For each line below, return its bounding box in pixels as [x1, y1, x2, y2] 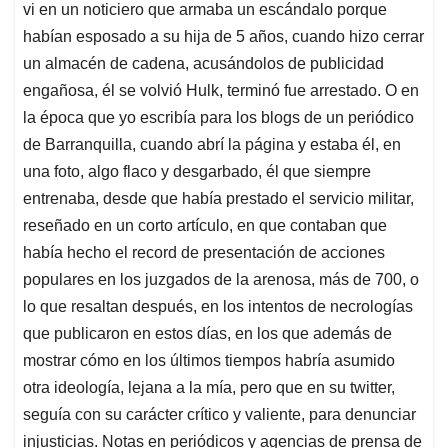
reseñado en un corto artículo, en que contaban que [23, 217, 387, 235]
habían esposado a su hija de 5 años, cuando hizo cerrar [23, 28, 424, 46]
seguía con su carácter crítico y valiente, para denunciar [23, 406, 416, 424]
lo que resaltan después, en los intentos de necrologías [23, 298, 413, 316]
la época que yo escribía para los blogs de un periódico [23, 109, 414, 127]
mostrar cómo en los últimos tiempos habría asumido [23, 352, 395, 370]
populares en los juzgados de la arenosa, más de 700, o [23, 271, 419, 289]
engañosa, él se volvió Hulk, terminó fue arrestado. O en [23, 82, 419, 100]
